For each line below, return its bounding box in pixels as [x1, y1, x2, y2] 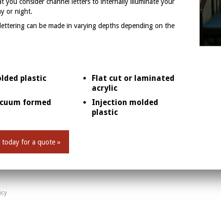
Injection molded [91, 98, 158, 108]
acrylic [91, 83, 117, 93]
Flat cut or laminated [91, 74, 175, 83]
